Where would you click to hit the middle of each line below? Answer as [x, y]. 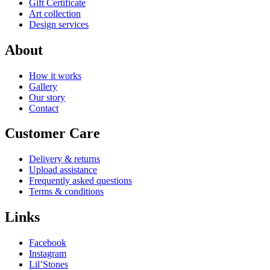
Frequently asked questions [80, 181]
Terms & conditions [66, 192]
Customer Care [52, 133]
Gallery [43, 86]
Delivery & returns [64, 159]
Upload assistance [63, 170]
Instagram [48, 254]
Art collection [55, 13]
